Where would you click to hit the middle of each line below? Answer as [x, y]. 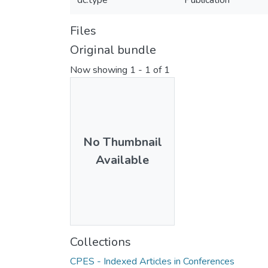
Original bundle [113, 50]
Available [122, 160]
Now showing [100, 70]
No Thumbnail [122, 142]
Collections [100, 242]
